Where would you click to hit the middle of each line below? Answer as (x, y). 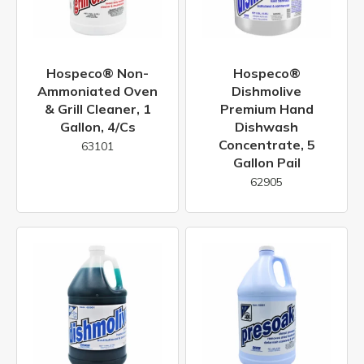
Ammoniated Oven (97, 91)
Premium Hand (266, 108)
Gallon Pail (266, 162)
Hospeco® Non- (97, 73)
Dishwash (266, 126)
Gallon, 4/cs (97, 126)
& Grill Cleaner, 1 (97, 108)
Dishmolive (266, 91)
